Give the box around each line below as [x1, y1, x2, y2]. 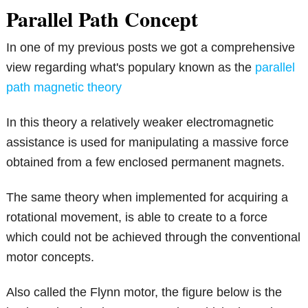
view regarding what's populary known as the [6, 60, 256, 75]
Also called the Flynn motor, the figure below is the [6, 285, 283, 300]
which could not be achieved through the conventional [6, 230, 301, 245]
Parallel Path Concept [6, 3, 199, 34]
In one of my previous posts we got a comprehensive [6, 41, 296, 55]
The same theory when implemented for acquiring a [6, 190, 289, 205]
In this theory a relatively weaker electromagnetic [6, 115, 274, 130]
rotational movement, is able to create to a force [6, 210, 268, 225]
